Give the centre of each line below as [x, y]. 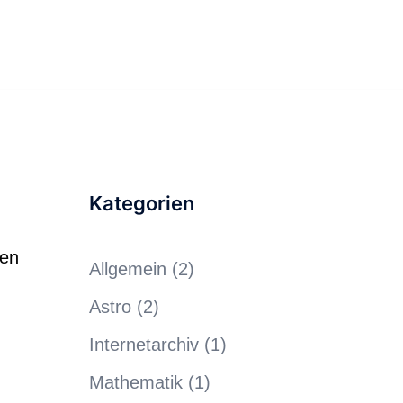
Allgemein [127, 269]
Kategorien [141, 203]
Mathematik [135, 382]
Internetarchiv [143, 345]
